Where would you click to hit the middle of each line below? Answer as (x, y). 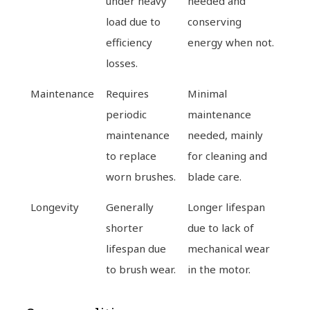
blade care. (215, 176)
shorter (125, 227)
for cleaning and (228, 155)
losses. (122, 63)
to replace (131, 155)
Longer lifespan (227, 207)
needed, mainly (226, 135)
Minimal (208, 93)
